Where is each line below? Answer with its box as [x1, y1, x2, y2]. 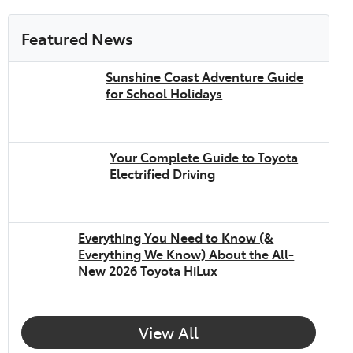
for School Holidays [106, 84, 223, 102]
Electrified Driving [110, 164, 216, 182]
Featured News [21, 26, 133, 49]
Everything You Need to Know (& [78, 228, 274, 246]
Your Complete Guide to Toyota [110, 147, 299, 165]
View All [138, 321, 199, 343]
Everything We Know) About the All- [78, 244, 295, 262]
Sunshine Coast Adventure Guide [106, 67, 304, 85]
